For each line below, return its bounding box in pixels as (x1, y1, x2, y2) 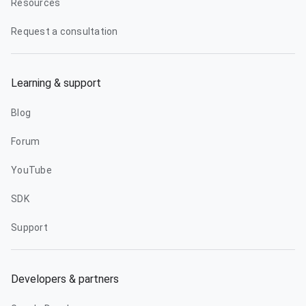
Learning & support (11, 76, 101, 89)
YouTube (11, 164, 52, 176)
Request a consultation (11, 25, 118, 37)
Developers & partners (11, 272, 119, 286)
